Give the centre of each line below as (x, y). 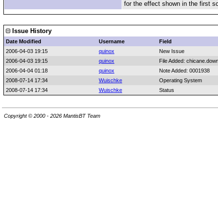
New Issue (172, 51)
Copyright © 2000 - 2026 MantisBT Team (52, 116)
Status (167, 90)
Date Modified (24, 41)
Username (112, 41)
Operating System (181, 80)
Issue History (31, 31)
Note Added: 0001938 (184, 71)
